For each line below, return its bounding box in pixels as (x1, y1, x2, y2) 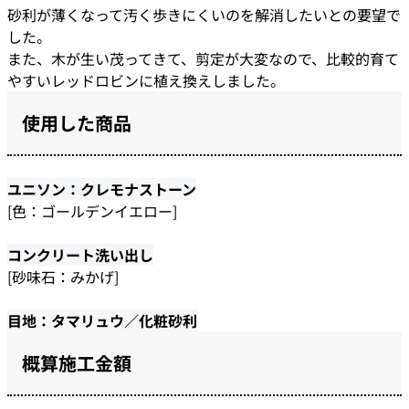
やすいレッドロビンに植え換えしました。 (7, 68, 285, 91)
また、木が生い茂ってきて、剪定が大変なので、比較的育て (7, 47, 399, 69)
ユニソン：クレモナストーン (7, 177, 196, 200)
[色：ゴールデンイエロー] (7, 199, 177, 222)
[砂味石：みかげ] (7, 265, 119, 288)
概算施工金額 (22, 349, 131, 376)
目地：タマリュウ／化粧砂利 (7, 309, 197, 331)
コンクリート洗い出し (7, 243, 153, 266)
